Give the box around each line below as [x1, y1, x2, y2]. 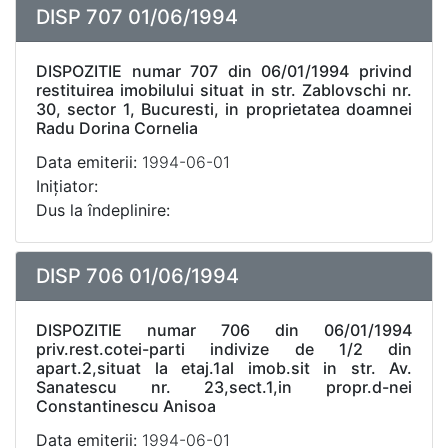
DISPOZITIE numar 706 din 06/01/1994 [36, 320, 412, 340]
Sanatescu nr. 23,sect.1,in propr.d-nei [36, 377, 412, 397]
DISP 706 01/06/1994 [36, 264, 239, 288]
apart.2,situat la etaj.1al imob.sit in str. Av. [36, 358, 412, 378]
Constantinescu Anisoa [36, 396, 216, 416]
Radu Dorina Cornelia [36, 118, 198, 138]
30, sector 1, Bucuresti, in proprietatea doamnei [36, 99, 412, 119]
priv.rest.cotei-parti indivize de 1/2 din [36, 339, 412, 359]
